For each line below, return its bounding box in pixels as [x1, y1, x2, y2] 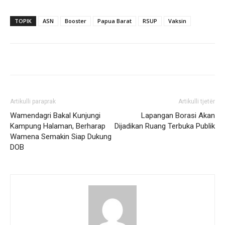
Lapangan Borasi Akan [141, 110, 215, 120]
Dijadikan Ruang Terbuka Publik [115, 121, 215, 131]
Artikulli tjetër [178, 97, 215, 105]
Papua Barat [97, 17, 132, 25]
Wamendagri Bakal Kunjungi [10, 110, 100, 120]
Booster [65, 17, 86, 25]
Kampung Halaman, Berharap [10, 121, 105, 131]
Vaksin [168, 17, 186, 25]
